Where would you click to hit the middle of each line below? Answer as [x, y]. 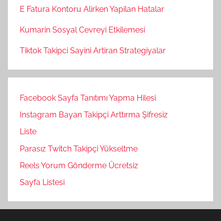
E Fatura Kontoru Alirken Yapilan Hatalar [92, 9]
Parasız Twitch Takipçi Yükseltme [79, 148]
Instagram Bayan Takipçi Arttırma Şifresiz [94, 114]
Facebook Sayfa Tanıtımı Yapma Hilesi [88, 98]
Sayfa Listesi [42, 183]
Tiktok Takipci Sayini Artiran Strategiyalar [93, 51]
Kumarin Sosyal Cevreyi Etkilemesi [82, 30]
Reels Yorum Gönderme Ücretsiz [79, 166]
